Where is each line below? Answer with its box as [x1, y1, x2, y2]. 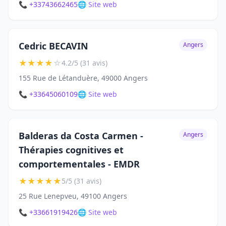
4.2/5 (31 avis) [62, 58, 107, 68]
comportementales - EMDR [19, 158, 140, 171]
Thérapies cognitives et [19, 144, 124, 156]
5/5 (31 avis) [62, 176, 101, 186]
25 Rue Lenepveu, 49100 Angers [19, 191, 127, 201]
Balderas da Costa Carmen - [19, 130, 143, 142]
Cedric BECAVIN [19, 40, 88, 52]
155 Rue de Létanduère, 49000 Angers [19, 73, 148, 83]
